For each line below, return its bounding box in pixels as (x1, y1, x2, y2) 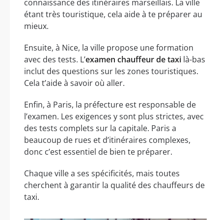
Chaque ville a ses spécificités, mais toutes (24, 167, 180, 179)
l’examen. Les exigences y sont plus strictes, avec (24, 110, 204, 122)
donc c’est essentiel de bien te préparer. (24, 146, 172, 157)
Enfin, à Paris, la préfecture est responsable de (24, 99, 196, 110)
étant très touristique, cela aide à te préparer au (24, 8, 202, 20)
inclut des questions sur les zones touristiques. (24, 65, 198, 77)
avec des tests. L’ (24, 54, 85, 65)
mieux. (24, 20, 49, 31)
